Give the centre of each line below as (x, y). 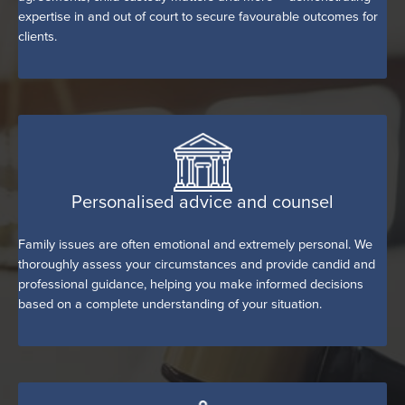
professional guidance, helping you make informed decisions (191, 284)
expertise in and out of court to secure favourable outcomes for (198, 17)
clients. (38, 37)
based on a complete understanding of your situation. (170, 304)
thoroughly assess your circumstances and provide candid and (197, 264)
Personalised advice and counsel (202, 201)
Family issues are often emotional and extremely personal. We (195, 245)
